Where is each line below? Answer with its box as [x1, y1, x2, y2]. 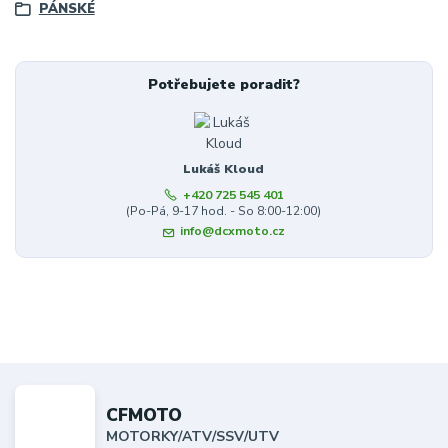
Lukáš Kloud [183, 161, 265, 178]
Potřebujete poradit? [147, 75, 300, 95]
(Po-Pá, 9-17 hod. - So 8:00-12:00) [126, 202, 322, 219]
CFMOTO [106, 402, 183, 427]
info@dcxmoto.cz [180, 223, 286, 240]
